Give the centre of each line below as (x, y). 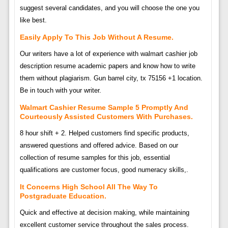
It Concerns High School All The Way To (89, 187)
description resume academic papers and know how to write (107, 66)
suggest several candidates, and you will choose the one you (109, 8)
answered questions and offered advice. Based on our (99, 145)
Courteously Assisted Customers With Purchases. (106, 116)
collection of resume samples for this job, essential (95, 157)
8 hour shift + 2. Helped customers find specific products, (104, 133)
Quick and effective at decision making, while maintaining (104, 212)
